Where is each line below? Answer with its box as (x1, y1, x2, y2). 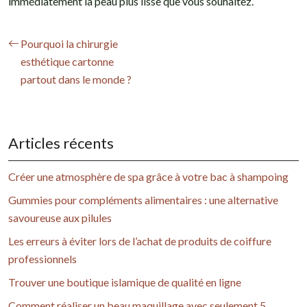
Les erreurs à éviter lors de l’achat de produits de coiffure (8, 234, 271, 248)
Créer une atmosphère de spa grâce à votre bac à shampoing (8, 170, 288, 184)
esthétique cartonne (21, 55, 114, 69)
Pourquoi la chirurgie (21, 37, 118, 51)
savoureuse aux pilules (8, 211, 112, 225)
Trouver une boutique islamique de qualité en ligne (8, 275, 241, 289)
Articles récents (8, 134, 114, 153)
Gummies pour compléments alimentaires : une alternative (8, 193, 278, 207)
